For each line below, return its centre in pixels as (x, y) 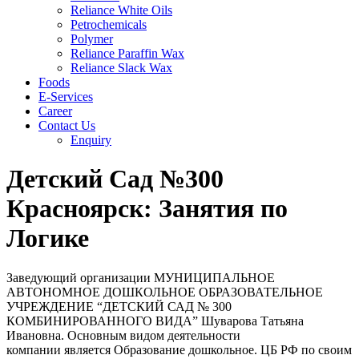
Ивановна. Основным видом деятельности (123, 335)
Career (55, 111)
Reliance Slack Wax (121, 68)
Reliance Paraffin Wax (127, 53)
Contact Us (67, 125)
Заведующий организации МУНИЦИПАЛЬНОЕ (141, 277)
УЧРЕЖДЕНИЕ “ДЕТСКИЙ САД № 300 (119, 306)
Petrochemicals (109, 24)
